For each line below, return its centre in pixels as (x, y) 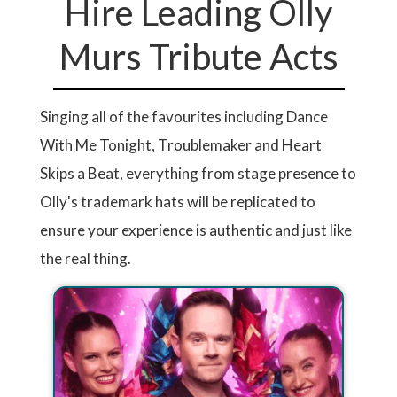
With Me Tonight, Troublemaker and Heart (181, 145)
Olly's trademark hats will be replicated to (178, 202)
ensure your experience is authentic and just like (196, 230)
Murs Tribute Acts (198, 57)
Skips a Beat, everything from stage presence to (198, 173)
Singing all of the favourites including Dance (184, 117)
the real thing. (86, 258)
